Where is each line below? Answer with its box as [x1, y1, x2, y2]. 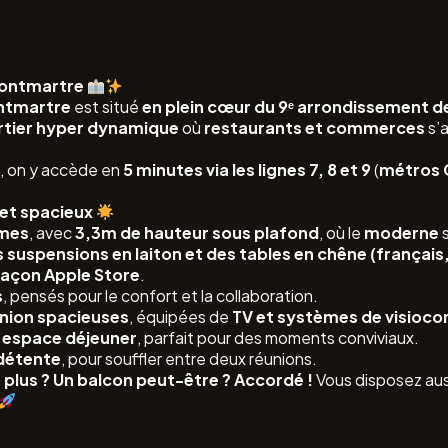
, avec [29, 222, 76, 243]
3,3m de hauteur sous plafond [75, 222, 320, 243]
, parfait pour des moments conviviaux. [137, 327, 420, 348]
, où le [319, 222, 365, 243]
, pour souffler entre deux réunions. [61, 348, 318, 369]
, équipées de [129, 306, 233, 327]
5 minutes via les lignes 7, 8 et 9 [123, 159, 372, 180]
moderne [364, 222, 440, 243]
